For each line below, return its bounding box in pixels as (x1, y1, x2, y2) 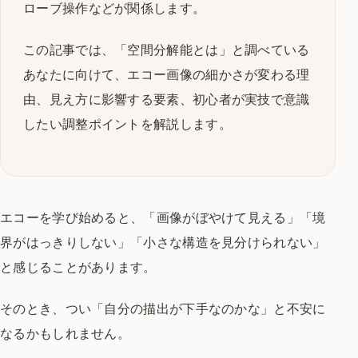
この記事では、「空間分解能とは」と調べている (23, 42, 310, 58)
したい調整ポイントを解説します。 (23, 116, 232, 133)
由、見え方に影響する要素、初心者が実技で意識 (23, 91, 310, 108)
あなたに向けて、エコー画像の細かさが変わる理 (23, 66, 310, 83)
